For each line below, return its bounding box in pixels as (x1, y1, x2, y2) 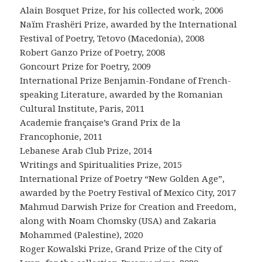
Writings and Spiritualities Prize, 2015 (20, 158, 182, 171)
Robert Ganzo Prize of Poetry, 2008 (20, 46, 166, 58)
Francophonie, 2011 (20, 130, 103, 143)
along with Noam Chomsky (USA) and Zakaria (20, 215, 217, 227)
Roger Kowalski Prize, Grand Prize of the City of (20, 243, 222, 255)
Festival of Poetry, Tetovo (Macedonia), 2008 (20, 32, 205, 44)
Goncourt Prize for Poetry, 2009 (20, 60, 151, 73)
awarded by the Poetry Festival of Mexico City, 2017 (20, 187, 236, 199)
